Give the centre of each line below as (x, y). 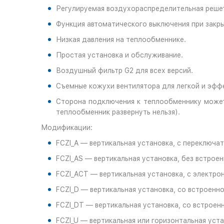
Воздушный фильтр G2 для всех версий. (124, 70)
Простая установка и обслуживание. (119, 55)
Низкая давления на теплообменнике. (121, 39)
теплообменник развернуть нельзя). (118, 112)
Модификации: (67, 127)
